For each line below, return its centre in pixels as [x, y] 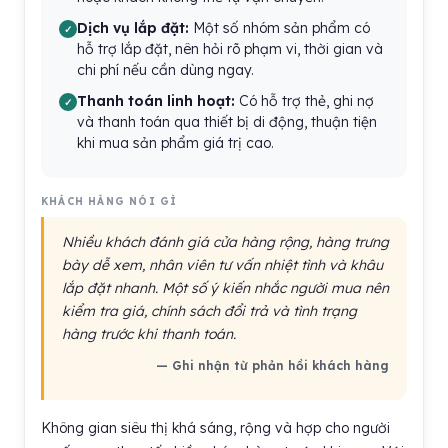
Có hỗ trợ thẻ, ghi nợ [304, 101]
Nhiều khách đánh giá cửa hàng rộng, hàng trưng [225, 242]
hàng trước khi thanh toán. [149, 334]
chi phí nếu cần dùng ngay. [165, 70]
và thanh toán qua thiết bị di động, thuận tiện [227, 122]
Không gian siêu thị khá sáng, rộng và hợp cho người [215, 428]
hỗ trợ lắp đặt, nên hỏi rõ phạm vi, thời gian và [230, 49]
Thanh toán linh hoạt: [156, 101]
